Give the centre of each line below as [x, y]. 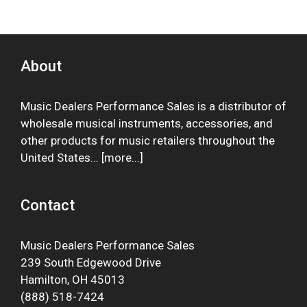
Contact [48, 206]
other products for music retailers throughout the [148, 141]
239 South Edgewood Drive [91, 263]
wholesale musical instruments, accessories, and [147, 124]
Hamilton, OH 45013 [73, 280]
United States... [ [62, 158]
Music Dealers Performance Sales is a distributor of [153, 107]
